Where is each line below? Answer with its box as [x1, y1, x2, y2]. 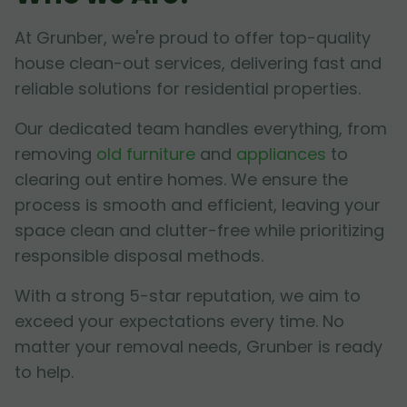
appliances [236, 143, 326, 166]
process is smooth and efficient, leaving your [15, 194, 381, 217]
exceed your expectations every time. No [15, 310, 344, 333]
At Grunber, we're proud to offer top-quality [15, 26, 371, 50]
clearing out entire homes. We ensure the [15, 168, 348, 192]
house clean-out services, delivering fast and [15, 52, 382, 75]
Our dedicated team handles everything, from [15, 117, 387, 141]
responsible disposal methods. [15, 244, 263, 268]
